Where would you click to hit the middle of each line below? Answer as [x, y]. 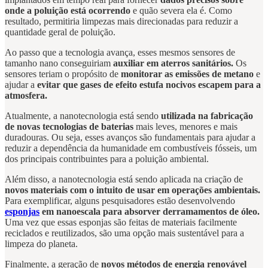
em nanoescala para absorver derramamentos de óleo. [150, 212]
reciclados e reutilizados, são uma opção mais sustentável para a [124, 233]
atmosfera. [26, 96]
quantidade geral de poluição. [60, 32]
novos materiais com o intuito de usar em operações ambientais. [133, 190]
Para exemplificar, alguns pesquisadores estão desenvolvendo [120, 201]
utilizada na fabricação [207, 116]
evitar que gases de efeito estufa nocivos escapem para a [149, 85]
